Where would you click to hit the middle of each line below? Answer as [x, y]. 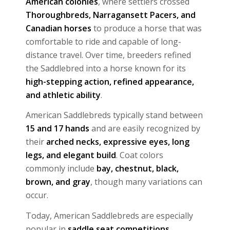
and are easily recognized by [145, 129]
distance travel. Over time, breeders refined [108, 55]
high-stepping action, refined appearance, [110, 81]
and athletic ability [63, 95]
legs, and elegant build [71, 155]
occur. [37, 195]
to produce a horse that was [147, 28]
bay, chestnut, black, [138, 169]
